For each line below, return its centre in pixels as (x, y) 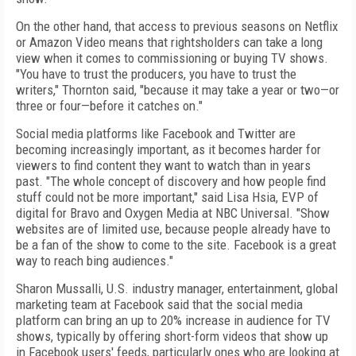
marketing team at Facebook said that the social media (159, 304)
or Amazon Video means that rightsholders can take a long (169, 42)
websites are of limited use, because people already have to (173, 229)
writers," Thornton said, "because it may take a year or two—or (178, 90)
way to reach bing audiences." (95, 261)
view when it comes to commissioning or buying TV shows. (172, 58)
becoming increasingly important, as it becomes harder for (168, 149)
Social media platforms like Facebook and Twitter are (156, 133)
